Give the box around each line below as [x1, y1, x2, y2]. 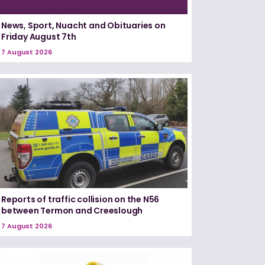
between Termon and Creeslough [1, 204, 143, 216]
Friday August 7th [1, 31, 76, 43]
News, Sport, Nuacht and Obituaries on [1, 20, 166, 32]
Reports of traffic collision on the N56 [1, 193, 160, 205]
